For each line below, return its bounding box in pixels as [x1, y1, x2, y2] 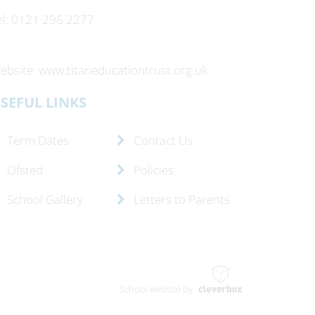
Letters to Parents [131, 191, 230, 207]
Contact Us [131, 132, 193, 148]
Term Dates [4, 132, 69, 148]
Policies [131, 162, 174, 178]
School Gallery [4, 191, 83, 207]
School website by [120, 283, 193, 295]
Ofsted [4, 162, 43, 178]
